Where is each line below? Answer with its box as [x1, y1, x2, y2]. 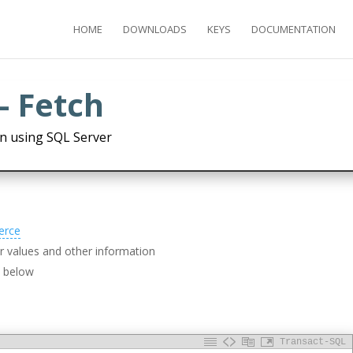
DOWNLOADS [123, 22, 187, 36]
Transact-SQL [280, 336, 346, 348]
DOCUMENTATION [251, 22, 336, 36]
